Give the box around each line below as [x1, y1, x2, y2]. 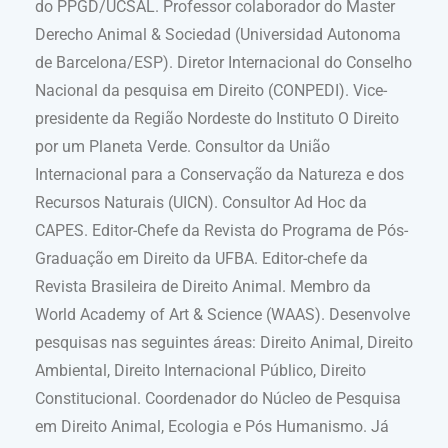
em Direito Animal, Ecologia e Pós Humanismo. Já [35, 417, 389, 437]
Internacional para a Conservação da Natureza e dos [35, 165, 404, 185]
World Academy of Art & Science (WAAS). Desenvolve [35, 305, 410, 325]
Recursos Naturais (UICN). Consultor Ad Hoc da [35, 193, 367, 213]
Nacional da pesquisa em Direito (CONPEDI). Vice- [35, 81, 387, 101]
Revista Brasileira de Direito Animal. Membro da [35, 277, 371, 297]
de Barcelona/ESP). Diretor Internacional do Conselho [35, 53, 412, 73]
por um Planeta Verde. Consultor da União [35, 137, 330, 157]
